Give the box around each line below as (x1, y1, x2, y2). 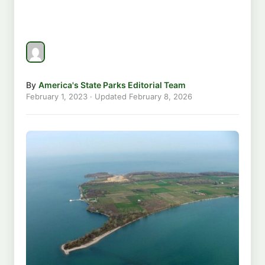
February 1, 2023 (26, 91, 88, 101)
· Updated (88, 91, 129, 101)
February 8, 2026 (129, 91, 192, 101)
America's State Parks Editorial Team (38, 79, 186, 90)
